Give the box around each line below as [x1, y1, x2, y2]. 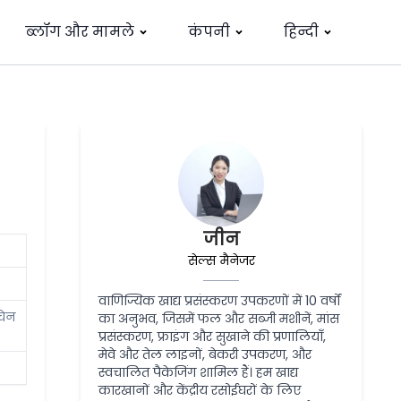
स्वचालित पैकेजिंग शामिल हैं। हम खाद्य [98, 363, 298, 381]
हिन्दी [284, 21, 319, 42]
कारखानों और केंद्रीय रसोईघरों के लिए [98, 381, 301, 399]
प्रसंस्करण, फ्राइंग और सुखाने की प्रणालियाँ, [98, 328, 326, 346]
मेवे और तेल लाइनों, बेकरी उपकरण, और [98, 346, 311, 363]
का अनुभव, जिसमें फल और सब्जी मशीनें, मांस [98, 310, 339, 328]
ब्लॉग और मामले [25, 21, 134, 42]
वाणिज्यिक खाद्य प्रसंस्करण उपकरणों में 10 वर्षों [98, 292, 340, 310]
